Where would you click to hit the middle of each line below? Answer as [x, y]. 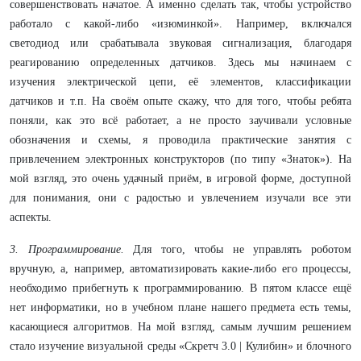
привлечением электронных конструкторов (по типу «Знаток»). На [180, 159]
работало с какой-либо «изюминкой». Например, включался [180, 23]
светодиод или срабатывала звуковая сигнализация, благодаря [180, 43]
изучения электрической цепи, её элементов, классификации [180, 81]
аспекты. [31, 217]
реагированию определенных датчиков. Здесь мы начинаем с [180, 62]
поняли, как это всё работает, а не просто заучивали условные [180, 120]
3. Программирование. [67, 249]
